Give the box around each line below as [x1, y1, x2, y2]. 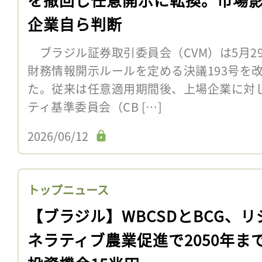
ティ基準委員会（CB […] [27, 98, 162, 115]
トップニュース [27, 181, 109, 198]
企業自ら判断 [27, 12, 122, 35]
